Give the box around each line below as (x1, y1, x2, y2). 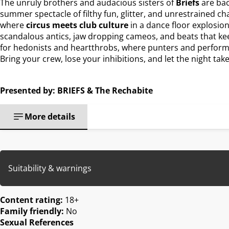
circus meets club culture (26, 19, 128, 31)
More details (25, 110, 75, 122)
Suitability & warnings (8, 162, 91, 174)
